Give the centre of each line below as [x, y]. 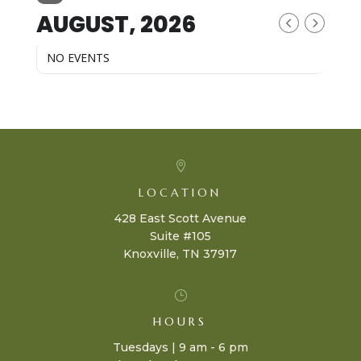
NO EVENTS [78, 58]
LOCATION [180, 193]
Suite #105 [180, 237]
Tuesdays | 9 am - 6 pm [180, 348]
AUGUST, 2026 [116, 25]
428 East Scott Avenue [180, 219]
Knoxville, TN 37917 [180, 254]
